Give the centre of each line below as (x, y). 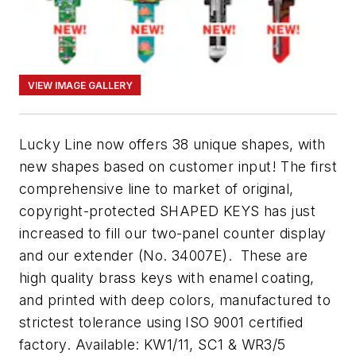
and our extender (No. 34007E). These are (164, 256)
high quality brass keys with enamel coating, (167, 278)
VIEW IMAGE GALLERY (80, 85)
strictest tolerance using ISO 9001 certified (161, 323)
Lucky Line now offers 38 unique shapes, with (172, 145)
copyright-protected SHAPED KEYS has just (167, 211)
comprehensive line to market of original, (157, 189)
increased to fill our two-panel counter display (173, 234)
